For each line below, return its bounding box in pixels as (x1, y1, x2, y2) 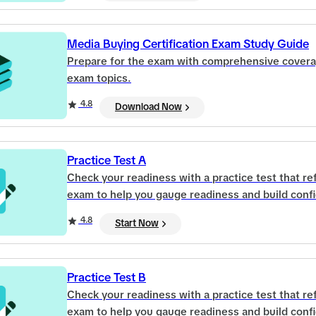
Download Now (115, 102, 182, 112)
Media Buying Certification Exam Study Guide (67, 38, 309, 51)
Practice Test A (67, 155, 146, 168)
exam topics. (67, 73, 131, 84)
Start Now (115, 219, 159, 229)
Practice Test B (67, 272, 146, 285)
